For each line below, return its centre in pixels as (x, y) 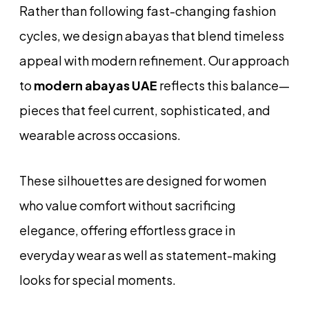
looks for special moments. (98, 279)
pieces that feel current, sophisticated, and (145, 110)
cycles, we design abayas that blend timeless (152, 35)
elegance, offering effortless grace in (127, 230)
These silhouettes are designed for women (143, 180)
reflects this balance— (223, 85)
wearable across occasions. (100, 134)
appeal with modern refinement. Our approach (154, 60)
